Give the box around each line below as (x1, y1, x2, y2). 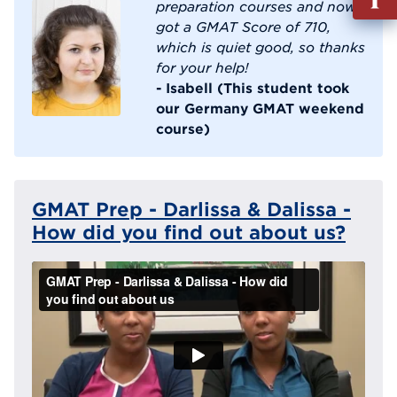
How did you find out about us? (32, 222, 346, 244)
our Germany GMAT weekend (156, 100, 364, 117)
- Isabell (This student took (156, 80, 349, 97)
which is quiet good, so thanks (156, 39, 365, 56)
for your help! (156, 59, 249, 76)
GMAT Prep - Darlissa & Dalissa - (32, 198, 351, 221)
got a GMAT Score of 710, (156, 19, 331, 35)
